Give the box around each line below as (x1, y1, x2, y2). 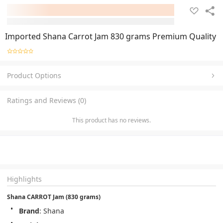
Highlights (7, 174, 42, 184)
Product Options (7, 70, 61, 80)
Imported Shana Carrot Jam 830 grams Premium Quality (5, 31, 216, 42)
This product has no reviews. (72, 115, 151, 124)
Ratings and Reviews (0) (7, 95, 86, 105)
